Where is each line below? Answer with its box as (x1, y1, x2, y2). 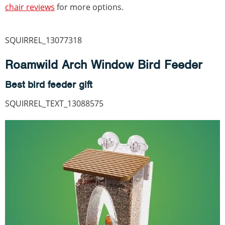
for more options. (55, 2, 124, 13)
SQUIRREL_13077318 (5, 35, 82, 46)
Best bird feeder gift (5, 78, 92, 91)
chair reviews (5, 2, 55, 13)
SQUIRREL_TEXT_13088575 (5, 98, 103, 109)
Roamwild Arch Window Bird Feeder (5, 57, 202, 73)
